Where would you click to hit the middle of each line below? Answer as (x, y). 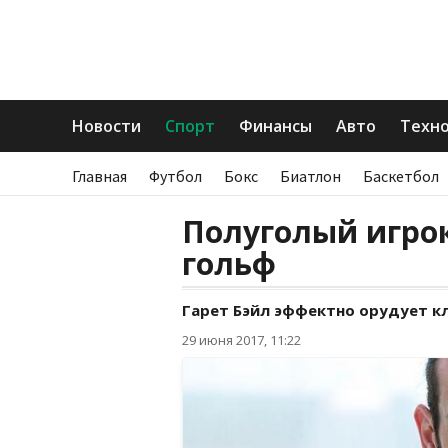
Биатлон (310, 176)
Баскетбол (401, 176)
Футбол (175, 176)
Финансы (275, 126)
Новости (106, 126)
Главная (99, 176)
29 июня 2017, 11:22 (241, 340)
